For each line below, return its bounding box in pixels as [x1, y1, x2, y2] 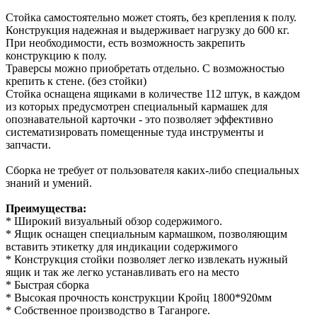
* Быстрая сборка [6, 278, 89, 291]
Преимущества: [6, 202, 86, 214]
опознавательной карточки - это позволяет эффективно [6, 113, 273, 125]
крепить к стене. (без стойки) [6, 74, 146, 87]
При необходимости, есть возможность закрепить [6, 36, 245, 49]
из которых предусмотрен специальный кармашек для [6, 100, 267, 113]
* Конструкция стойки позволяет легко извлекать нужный [6, 253, 288, 265]
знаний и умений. [6, 176, 92, 189]
